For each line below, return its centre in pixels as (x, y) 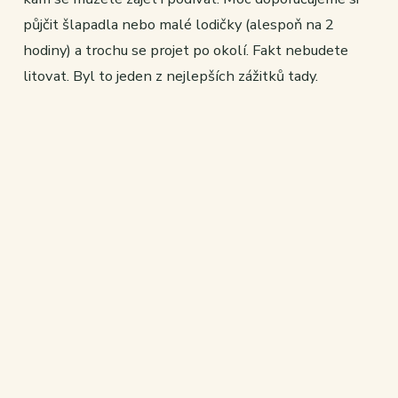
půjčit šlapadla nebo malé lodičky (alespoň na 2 (179, 25)
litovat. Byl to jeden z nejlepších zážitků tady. (171, 76)
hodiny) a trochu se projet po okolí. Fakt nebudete (186, 51)
